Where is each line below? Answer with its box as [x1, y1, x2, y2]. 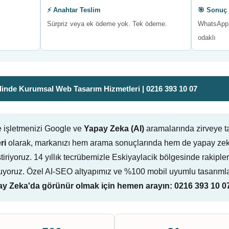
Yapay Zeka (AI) [84, 124, 144, 133]
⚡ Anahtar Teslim [47, 6, 101, 14]
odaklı [197, 34, 216, 41]
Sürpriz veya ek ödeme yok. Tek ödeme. [47, 20, 168, 28]
